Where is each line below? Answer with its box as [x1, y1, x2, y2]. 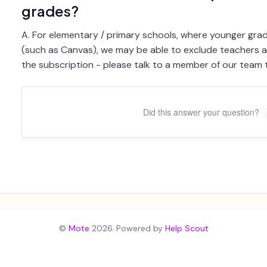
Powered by [116, 222, 165, 234]
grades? [21, 1, 79, 20]
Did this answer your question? [143, 105, 260, 118]
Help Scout [164, 222, 209, 234]
